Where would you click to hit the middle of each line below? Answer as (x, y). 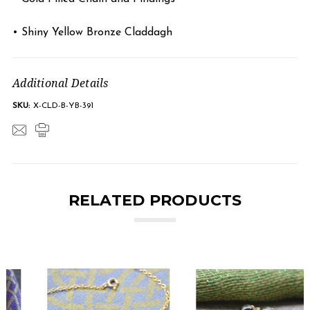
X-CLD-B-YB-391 (63, 106)
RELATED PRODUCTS (155, 200)
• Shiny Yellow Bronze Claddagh (92, 32)
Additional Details (61, 83)
